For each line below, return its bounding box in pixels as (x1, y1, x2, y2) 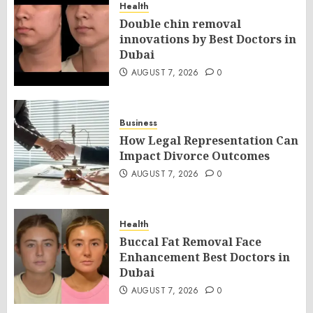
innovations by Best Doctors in (119, 31, 296, 47)
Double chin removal (119, 16, 241, 31)
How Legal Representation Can (119, 133, 298, 148)
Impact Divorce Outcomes (119, 148, 270, 163)
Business (119, 117, 157, 129)
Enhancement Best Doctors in (119, 249, 290, 265)
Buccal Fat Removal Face (119, 234, 261, 249)
